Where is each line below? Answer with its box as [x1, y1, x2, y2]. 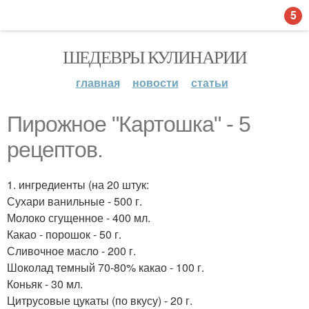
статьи [190, 74, 228, 90]
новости [132, 74, 179, 90]
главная [75, 74, 120, 90]
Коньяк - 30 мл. [7, 276, 83, 292]
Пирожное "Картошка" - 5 [7, 112, 250, 137]
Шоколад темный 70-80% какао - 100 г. [7, 259, 204, 275]
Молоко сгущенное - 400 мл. [7, 210, 150, 226]
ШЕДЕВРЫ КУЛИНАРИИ [62, 45, 247, 68]
